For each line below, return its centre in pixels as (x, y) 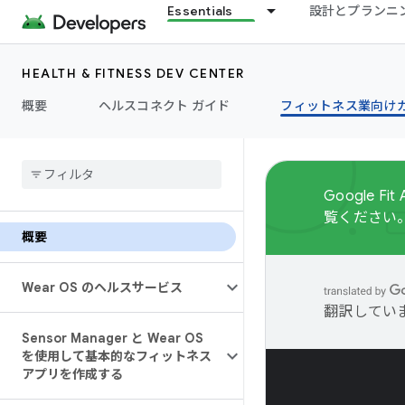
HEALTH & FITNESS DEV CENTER (133, 73)
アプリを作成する (72, 374)
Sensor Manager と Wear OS (113, 338)
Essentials (200, 11)
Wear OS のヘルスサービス (102, 287)
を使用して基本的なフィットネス (117, 356)
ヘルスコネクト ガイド (164, 106)
